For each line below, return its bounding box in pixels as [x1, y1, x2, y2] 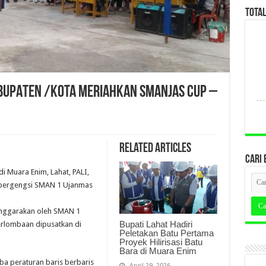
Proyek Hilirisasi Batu [119, 237, 202, 248]
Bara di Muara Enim [119, 246, 197, 256]
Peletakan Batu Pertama [119, 228, 214, 239]
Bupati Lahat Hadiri [119, 219, 192, 230]
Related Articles [119, 142, 191, 156]
